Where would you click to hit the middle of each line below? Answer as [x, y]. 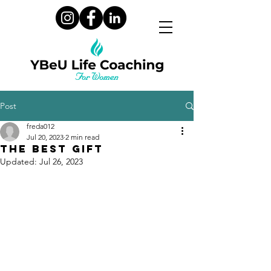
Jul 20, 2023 [45, 137]
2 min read [82, 137]
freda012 [41, 126]
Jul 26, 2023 [61, 162]
